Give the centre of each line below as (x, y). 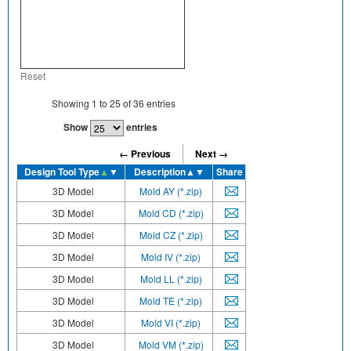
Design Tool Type (62, 171)
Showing (71, 103)
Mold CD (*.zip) (171, 212)
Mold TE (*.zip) (171, 300)
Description (159, 171)
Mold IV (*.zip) (171, 256)
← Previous (145, 154)
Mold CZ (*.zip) (171, 234)
